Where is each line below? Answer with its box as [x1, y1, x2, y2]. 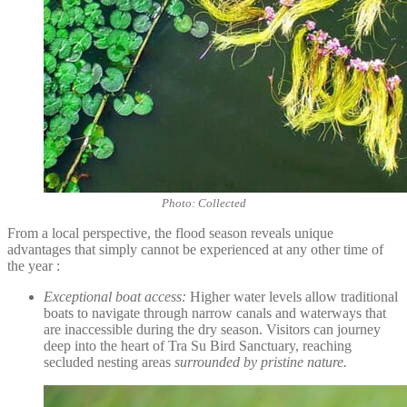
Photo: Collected [161, 195, 246, 210]
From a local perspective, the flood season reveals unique [7, 224, 333, 241]
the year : [7, 257, 60, 273]
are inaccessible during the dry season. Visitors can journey [44, 321, 381, 337]
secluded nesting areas [44, 353, 174, 370]
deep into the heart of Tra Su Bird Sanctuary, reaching [44, 337, 352, 353]
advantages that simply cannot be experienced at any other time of [7, 241, 383, 257]
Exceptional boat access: [44, 288, 186, 304]
